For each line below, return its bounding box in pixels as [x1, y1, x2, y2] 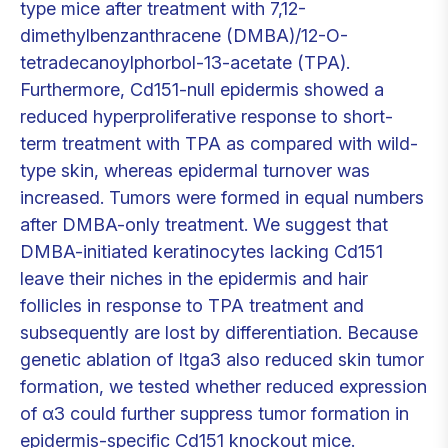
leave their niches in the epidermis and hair [20, 268, 368, 289]
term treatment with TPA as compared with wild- [20, 133, 418, 154]
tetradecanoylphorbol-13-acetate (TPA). [20, 52, 350, 73]
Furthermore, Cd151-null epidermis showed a [20, 79, 384, 100]
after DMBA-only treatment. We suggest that [20, 214, 388, 235]
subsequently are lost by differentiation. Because [20, 322, 418, 343]
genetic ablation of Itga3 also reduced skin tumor [20, 349, 424, 370]
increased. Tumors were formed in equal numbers [20, 187, 424, 208]
